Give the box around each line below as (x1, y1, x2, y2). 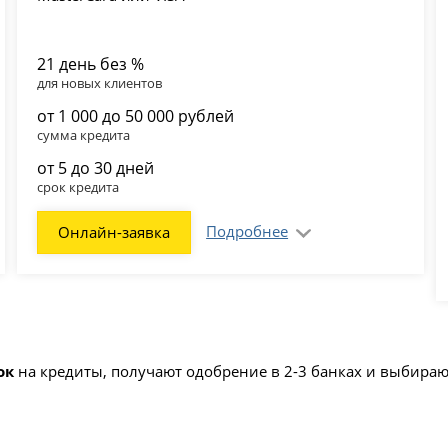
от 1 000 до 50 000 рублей (37, 104, 235, 127)
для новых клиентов (37, 73, 163, 92)
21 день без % (37, 52, 145, 75)
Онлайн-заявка (58, 221, 171, 242)
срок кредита (37, 177, 120, 196)
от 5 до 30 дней (37, 156, 155, 179)
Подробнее (206, 220, 289, 241)
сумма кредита (37, 125, 131, 144)
